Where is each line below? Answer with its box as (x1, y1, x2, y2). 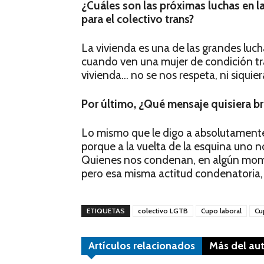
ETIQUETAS (87, 206, 125, 216)
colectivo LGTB (138, 206, 188, 216)
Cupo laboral (201, 206, 242, 216)
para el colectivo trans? (81, 12, 194, 27)
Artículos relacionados (88, 239, 195, 253)
